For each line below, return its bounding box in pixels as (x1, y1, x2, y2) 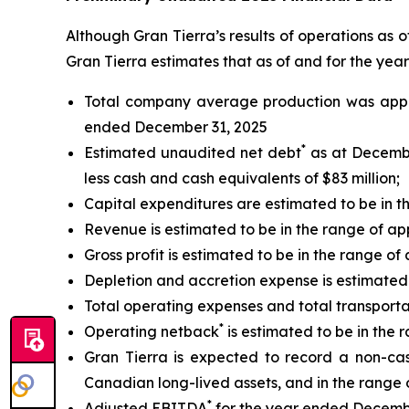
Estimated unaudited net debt (84, 143, 302, 163)
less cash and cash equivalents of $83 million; (84, 169, 400, 188)
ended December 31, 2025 (84, 118, 267, 137)
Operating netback (84, 322, 219, 341)
